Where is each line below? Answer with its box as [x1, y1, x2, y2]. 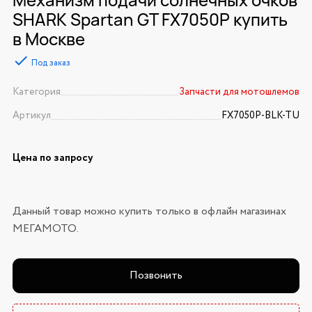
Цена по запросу [12, 150, 93, 166]
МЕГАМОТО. [12, 221, 79, 237]
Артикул [12, 109, 51, 123]
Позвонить [130, 267, 182, 284]
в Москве [12, 27, 85, 51]
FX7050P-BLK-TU [221, 109, 300, 123]
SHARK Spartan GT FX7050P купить [12, 8, 288, 31]
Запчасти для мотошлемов [179, 85, 300, 100]
